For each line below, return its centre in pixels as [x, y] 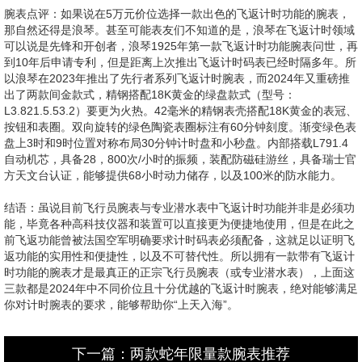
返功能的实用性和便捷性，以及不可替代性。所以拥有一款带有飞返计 [179, 256]
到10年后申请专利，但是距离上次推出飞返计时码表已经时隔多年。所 [180, 62]
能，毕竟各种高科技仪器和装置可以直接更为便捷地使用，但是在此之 [179, 224]
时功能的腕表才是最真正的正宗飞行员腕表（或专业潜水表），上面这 [179, 272]
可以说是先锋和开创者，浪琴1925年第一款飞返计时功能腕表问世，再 [181, 46]
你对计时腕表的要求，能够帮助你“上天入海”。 [121, 305]
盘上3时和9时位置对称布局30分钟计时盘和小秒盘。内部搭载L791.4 [176, 143]
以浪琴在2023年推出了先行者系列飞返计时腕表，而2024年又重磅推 [177, 78]
